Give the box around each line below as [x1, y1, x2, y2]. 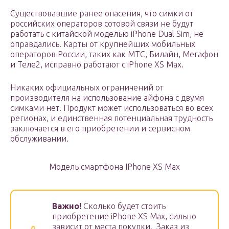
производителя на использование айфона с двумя [10, 93, 204, 103]
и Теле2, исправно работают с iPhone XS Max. [10, 60, 184, 70]
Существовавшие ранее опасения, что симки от [10, 9, 193, 18]
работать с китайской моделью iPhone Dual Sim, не [10, 29, 203, 39]
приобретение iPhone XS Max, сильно [52, 212, 196, 221]
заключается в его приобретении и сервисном [10, 124, 190, 133]
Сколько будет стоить [81, 201, 166, 211]
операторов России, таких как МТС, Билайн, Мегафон [10, 50, 218, 59]
